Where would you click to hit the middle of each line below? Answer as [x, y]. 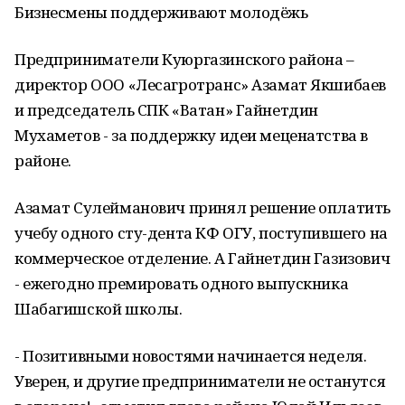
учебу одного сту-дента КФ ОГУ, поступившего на [201, 233]
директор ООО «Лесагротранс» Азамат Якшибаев [200, 85]
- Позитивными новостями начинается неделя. [191, 356]
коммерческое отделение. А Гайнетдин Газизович [202, 258]
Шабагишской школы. [99, 309]
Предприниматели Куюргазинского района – [184, 59]
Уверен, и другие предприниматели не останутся [200, 381]
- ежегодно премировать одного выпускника [182, 283]
